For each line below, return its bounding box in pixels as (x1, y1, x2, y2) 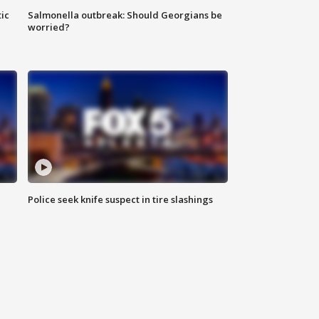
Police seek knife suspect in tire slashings (28, 193, 214, 206)
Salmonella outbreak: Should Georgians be (28, 9, 223, 22)
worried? (28, 21, 70, 34)
